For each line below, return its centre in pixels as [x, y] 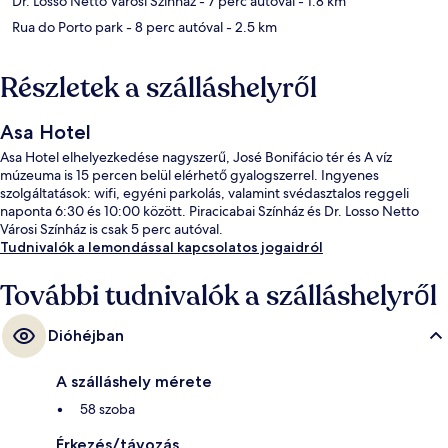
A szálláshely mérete [134, 382]
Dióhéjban [86, 336]
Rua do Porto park [67, 27]
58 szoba [107, 409]
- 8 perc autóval [173, 27]
